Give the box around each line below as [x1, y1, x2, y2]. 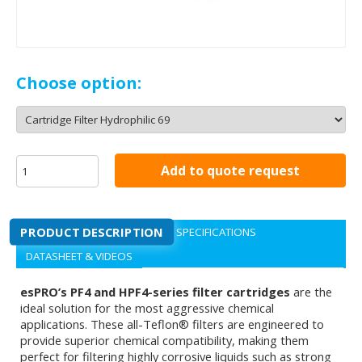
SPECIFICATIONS [176, 225, 256, 239]
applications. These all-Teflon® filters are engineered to [20, 316, 324, 332]
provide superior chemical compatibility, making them [20, 332, 309, 348]
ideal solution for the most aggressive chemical [20, 300, 274, 316]
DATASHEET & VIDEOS [26, 249, 133, 263]
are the [290, 284, 332, 300]
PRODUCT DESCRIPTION [20, 224, 164, 240]
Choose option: [16, 72, 141, 94]
